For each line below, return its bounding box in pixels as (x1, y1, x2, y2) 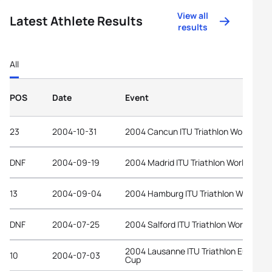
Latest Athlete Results (10, 13, 143, 29)
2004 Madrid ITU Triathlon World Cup (125, 156, 266, 168)
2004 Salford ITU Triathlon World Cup (125, 218, 267, 230)
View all (177, 10, 209, 21)
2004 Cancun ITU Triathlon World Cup (125, 125, 270, 137)
